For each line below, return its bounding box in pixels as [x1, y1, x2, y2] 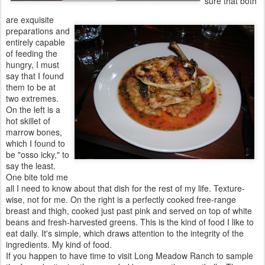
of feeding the [6, 47, 57, 59]
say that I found [6, 70, 64, 82]
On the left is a [6, 104, 60, 115]
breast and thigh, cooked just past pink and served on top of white [6, 205, 252, 216]
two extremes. [6, 92, 59, 104]
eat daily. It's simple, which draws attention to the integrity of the [6, 227, 244, 239]
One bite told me [6, 171, 68, 183]
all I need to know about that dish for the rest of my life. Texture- [6, 182, 245, 194]
